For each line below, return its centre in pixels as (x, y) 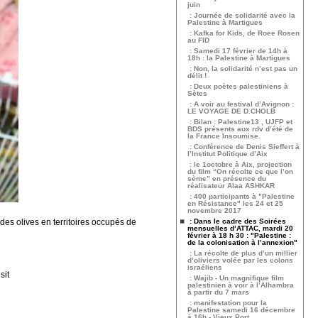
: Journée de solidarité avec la (241, 15)
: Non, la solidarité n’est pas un (242, 68)
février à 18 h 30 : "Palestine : (239, 235)
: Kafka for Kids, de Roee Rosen (243, 33)
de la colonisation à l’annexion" (242, 242)
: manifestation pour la (227, 303)
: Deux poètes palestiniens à (238, 86)
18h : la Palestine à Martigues (239, 58)
